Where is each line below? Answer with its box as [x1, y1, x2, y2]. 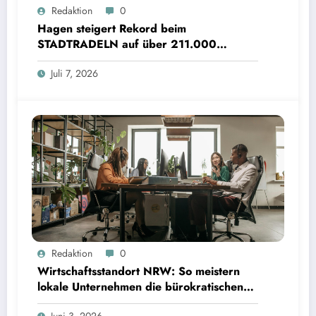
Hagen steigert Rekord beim [37, 20, 186, 37]
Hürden [37, 294, 78, 310]
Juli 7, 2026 [51, 66, 98, 80]
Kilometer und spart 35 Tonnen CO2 [37, 51, 227, 68]
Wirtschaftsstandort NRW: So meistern [37, 263, 240, 279]
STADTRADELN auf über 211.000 [37, 36, 217, 52]
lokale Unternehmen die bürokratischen [37, 279, 243, 295]
